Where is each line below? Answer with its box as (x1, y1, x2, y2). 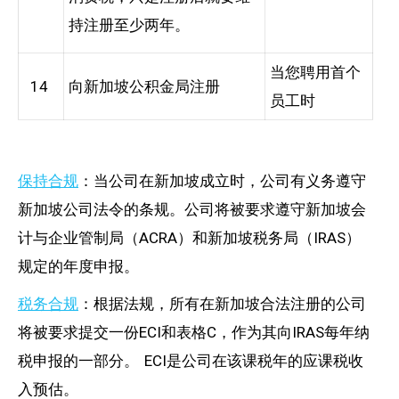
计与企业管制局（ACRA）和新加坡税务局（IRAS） (18, 228, 361, 247)
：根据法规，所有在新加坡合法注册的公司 (78, 294, 366, 313)
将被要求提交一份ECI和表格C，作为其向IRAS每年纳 (18, 322, 370, 341)
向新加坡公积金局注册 (69, 77, 220, 95)
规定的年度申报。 (18, 256, 139, 275)
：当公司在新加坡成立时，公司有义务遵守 (78, 171, 366, 190)
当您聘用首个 (270, 62, 361, 81)
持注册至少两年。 (69, 15, 190, 34)
